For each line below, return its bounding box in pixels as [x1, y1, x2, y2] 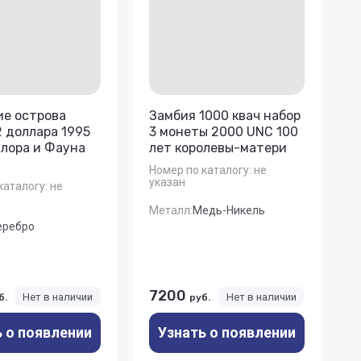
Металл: [149, 203, 193, 217]
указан [149, 175, 186, 189]
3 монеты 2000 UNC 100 [149, 124, 299, 140]
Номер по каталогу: [149, 163, 252, 176]
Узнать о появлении [158, 323, 297, 341]
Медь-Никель [193, 203, 266, 217]
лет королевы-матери [149, 140, 288, 156]
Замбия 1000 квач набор [149, 108, 301, 124]
